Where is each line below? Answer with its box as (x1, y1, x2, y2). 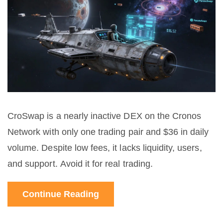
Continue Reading (22, 189, 99, 200)
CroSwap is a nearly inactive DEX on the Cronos (7, 111, 202, 121)
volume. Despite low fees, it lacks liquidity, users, (7, 143, 202, 153)
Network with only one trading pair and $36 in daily (7, 127, 209, 137)
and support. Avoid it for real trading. (7, 159, 153, 169)
